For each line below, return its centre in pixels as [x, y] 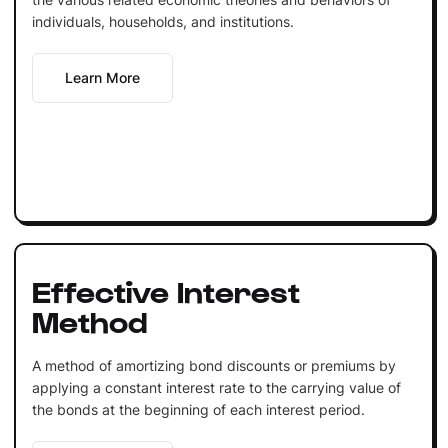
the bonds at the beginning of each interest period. [198, 409]
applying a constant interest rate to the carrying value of [216, 387]
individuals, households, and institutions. [162, 21]
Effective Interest [165, 289]
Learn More [102, 77]
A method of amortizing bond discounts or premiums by [213, 365]
